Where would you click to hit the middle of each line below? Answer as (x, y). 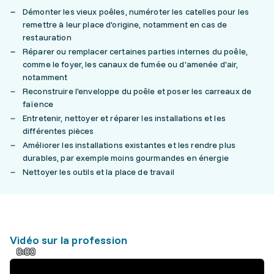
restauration (47, 38)
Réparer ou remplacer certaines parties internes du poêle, (135, 52)
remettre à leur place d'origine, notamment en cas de (125, 25)
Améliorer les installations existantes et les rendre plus (129, 145)
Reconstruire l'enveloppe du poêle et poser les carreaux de (137, 91)
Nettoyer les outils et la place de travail (98, 172)
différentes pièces (58, 131)
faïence (38, 104)
